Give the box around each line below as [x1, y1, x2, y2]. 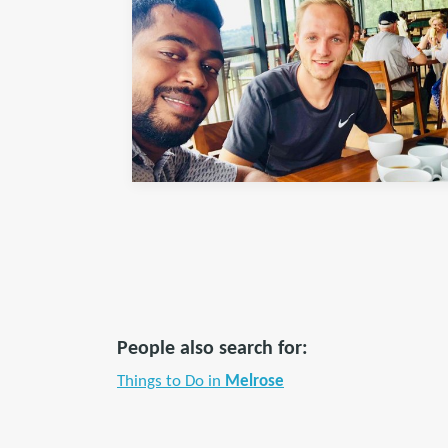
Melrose [225, 373, 284, 390]
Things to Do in [117, 373, 225, 390]
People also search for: [117, 339, 308, 359]
